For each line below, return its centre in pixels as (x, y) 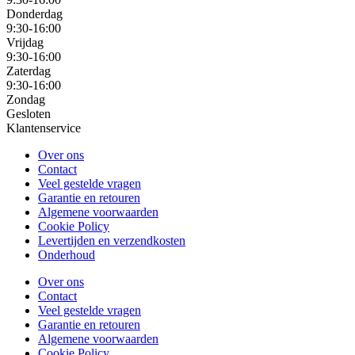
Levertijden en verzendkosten (112, 241)
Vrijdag (25, 43)
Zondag (26, 100)
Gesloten (29, 114)
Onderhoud (67, 255)
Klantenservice (44, 128)
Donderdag (34, 14)
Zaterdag (29, 71)
